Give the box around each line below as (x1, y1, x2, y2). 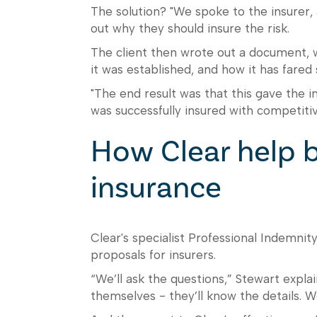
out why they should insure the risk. (90, 21, 289, 35)
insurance (90, 169, 221, 205)
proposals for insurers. (90, 248, 216, 262)
